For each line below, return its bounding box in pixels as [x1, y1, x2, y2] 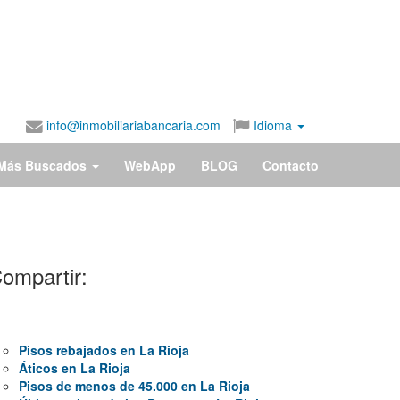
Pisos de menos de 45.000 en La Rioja [19, 377, 250, 395]
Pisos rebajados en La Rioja [19, 341, 189, 359]
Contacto [262, 156, 319, 174]
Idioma [250, 116, 296, 134]
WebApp [124, 156, 176, 174]
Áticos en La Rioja [19, 359, 130, 377]
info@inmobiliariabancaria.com [43, 116, 221, 134]
